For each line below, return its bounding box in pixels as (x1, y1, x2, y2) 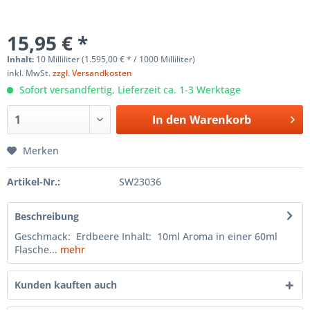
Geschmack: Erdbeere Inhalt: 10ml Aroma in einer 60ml (15, 229, 277, 243)
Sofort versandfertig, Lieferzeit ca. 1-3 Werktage (17, 82, 241, 96)
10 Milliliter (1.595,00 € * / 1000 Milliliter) (36, 53, 195, 65)
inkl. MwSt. (7, 66, 53, 79)
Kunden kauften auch (15, 277, 117, 291)
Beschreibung (15, 209, 79, 223)
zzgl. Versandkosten (53, 66, 132, 79)
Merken (23, 143, 59, 157)
